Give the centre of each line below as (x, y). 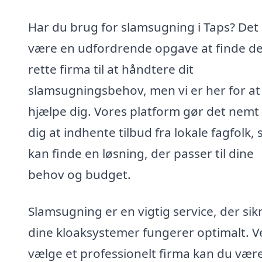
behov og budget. (80, 174)
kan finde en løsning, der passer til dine (141, 153)
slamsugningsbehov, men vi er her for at (144, 90)
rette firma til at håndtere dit (111, 69)
